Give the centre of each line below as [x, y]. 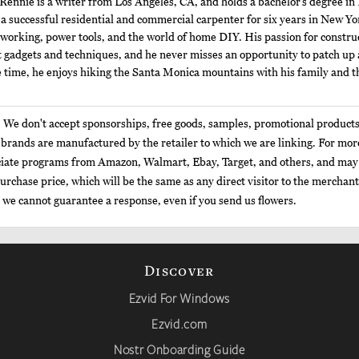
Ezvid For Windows [179, 298]
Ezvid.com [179, 324]
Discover [179, 270]
